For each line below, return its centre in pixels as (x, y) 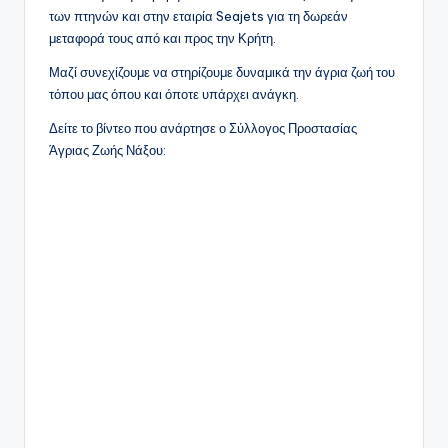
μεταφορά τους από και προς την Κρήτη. (162, 38)
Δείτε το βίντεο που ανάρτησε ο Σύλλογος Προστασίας (203, 128)
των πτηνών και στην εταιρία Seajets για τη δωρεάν (198, 16)
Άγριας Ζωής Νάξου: (107, 150)
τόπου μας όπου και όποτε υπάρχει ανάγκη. (174, 94)
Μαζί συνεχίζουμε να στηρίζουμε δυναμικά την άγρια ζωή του (222, 72)
